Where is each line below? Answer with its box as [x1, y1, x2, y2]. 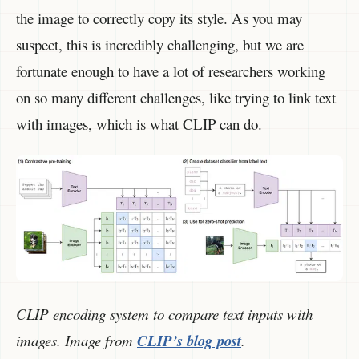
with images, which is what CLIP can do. [16, 113, 262, 134]
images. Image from [16, 329, 137, 350]
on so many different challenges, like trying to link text [16, 87, 336, 107]
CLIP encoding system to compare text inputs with [16, 303, 313, 324]
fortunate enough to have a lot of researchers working [16, 60, 325, 81]
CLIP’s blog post [137, 329, 241, 351]
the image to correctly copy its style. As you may [16, 7, 302, 28]
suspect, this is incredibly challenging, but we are [16, 34, 304, 54]
